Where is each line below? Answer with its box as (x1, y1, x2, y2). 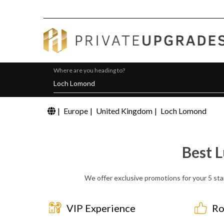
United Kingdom (96, 106, 152, 115)
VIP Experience (66, 202, 135, 214)
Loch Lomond (160, 106, 206, 115)
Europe (63, 106, 88, 115)
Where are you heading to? (53, 66, 125, 74)
